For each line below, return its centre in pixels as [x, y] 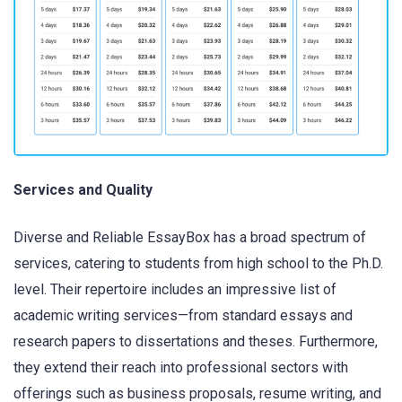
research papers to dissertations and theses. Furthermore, [196, 341]
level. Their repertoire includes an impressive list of [175, 289]
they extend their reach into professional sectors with [181, 367]
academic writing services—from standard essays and [183, 315]
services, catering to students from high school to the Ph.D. [198, 263]
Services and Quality [83, 190]
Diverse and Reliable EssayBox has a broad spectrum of [190, 237]
